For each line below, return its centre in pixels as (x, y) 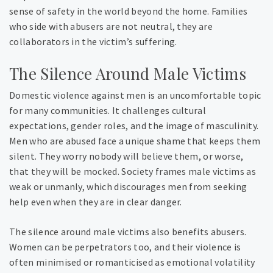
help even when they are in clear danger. (96, 202)
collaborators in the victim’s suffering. (93, 42)
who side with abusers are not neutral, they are (111, 27)
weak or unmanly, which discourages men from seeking (128, 187)
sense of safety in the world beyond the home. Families (129, 11)
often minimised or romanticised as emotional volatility (132, 262)
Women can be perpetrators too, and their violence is (125, 247)
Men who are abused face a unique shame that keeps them (135, 141)
